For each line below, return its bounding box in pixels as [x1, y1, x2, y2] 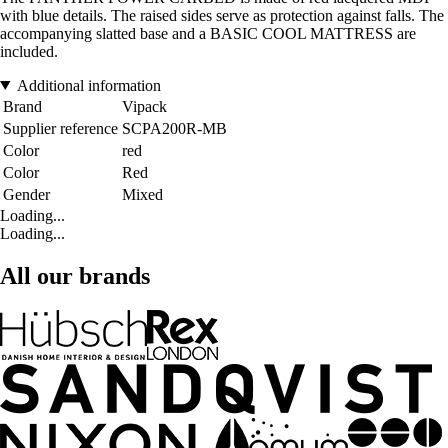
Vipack [122, 97, 167, 115]
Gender [3, 185, 50, 203]
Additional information [16, 76, 161, 94]
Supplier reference [3, 119, 118, 137]
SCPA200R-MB [122, 119, 227, 137]
